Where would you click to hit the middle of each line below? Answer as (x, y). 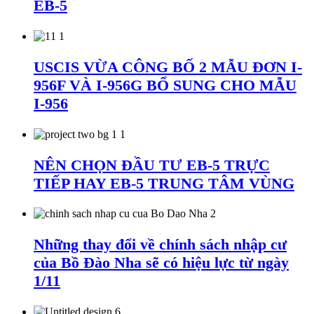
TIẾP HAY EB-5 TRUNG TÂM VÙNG (164, 183)
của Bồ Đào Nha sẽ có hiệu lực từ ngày (161, 263)
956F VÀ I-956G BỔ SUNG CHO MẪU (165, 85)
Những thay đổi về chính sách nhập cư (160, 245)
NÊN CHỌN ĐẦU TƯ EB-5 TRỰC (152, 165)
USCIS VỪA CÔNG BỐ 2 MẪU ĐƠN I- (168, 67)
